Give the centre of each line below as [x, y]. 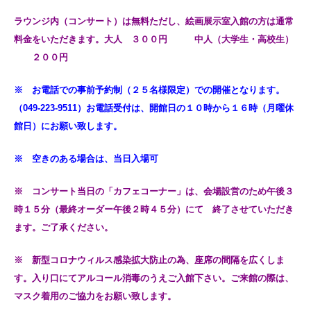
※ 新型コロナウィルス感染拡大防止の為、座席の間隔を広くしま [149, 260]
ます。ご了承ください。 [64, 227]
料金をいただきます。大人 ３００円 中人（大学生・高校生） [154, 39]
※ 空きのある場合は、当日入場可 [86, 158]
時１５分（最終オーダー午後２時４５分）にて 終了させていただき [154, 209]
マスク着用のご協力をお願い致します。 [95, 296]
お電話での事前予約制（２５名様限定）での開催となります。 [158, 90]
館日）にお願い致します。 [68, 126]
